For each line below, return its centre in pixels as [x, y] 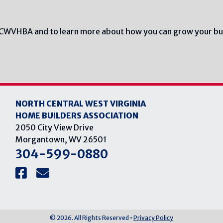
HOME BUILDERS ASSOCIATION [77, 115]
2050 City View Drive [54, 127]
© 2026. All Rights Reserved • [92, 218]
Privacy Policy [153, 218]
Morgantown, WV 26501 [61, 139]
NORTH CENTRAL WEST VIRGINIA [80, 104]
